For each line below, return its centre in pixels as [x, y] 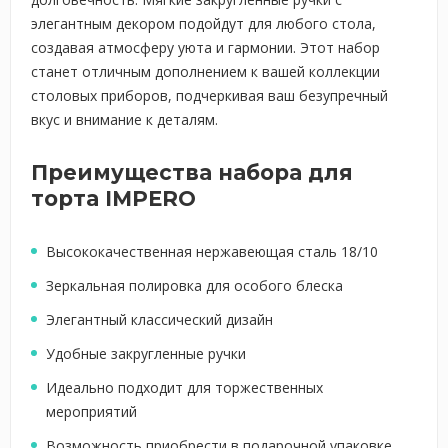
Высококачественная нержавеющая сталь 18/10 [212, 251]
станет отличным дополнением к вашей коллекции [205, 71]
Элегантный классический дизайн [159, 319]
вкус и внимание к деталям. [124, 119]
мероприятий [91, 411]
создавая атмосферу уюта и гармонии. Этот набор [205, 47]
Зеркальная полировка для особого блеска [194, 285]
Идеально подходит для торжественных [184, 387]
